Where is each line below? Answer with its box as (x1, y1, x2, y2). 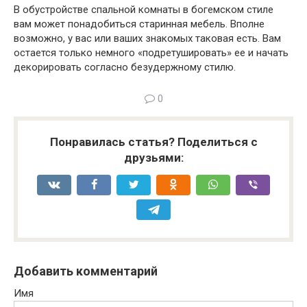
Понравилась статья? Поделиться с (49, 135, 258, 149)
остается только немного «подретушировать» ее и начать (14, 47, 288, 60)
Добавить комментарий (14, 264, 158, 279)
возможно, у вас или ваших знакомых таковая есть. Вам (14, 32, 281, 45)
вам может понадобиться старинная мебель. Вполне (14, 18, 265, 31)
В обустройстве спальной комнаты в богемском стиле (14, 3, 273, 16)
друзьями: (123, 151, 184, 165)
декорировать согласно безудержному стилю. (14, 61, 236, 74)
